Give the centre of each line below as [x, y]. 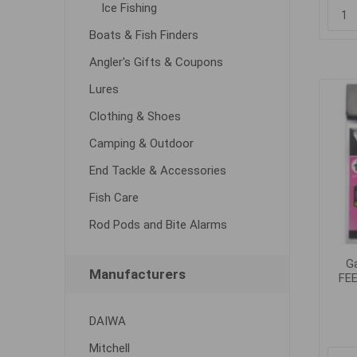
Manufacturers [137, 274]
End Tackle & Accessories [157, 171]
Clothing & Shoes [135, 116]
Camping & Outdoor [141, 143]
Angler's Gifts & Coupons [156, 62]
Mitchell [109, 348]
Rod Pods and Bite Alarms [158, 225]
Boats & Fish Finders [143, 35]
